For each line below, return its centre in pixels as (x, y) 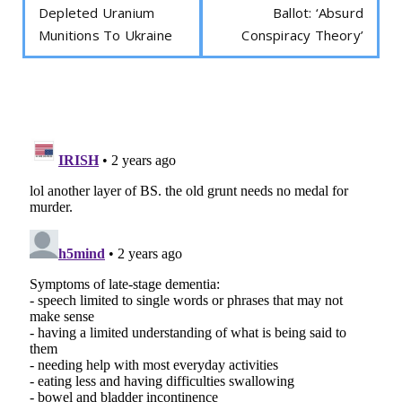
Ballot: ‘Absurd (318, 12)
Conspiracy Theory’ (302, 35)
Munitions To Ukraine (105, 35)
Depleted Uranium (97, 12)
